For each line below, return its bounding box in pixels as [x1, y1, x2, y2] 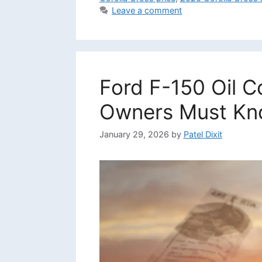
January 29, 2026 [99, 129, 169, 140]
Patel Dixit [183, 129, 222, 140]
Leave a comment [112, 5, 182, 15]
